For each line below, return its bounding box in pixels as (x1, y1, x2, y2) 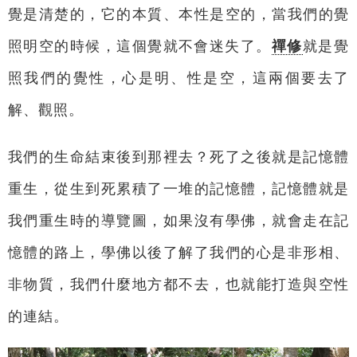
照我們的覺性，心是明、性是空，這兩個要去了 (7, 69, 350, 86)
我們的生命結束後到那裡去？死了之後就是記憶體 (7, 149, 350, 165)
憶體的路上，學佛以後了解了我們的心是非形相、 (7, 245, 350, 261)
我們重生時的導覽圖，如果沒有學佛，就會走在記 (7, 213, 350, 229)
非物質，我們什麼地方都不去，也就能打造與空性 (7, 277, 350, 292)
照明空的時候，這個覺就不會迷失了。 (7, 37, 272, 54)
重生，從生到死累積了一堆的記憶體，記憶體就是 (7, 181, 350, 197)
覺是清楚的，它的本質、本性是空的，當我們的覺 (7, 6, 350, 22)
